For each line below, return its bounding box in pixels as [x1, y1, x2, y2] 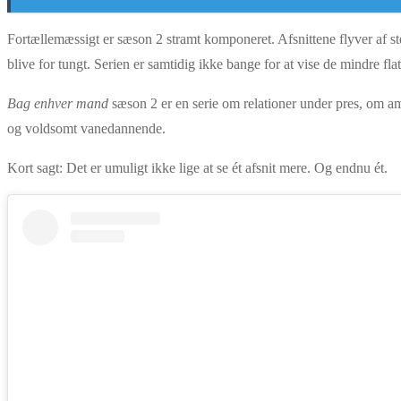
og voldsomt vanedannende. [7, 120, 166, 136]
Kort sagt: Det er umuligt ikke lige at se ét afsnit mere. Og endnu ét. [7, 159, 388, 175]
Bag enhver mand [7, 95, 108, 111]
